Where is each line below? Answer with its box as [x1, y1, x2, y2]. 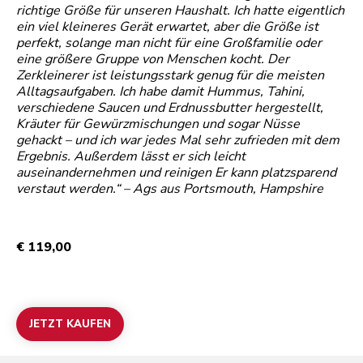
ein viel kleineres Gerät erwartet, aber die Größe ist [16, 18, 318, 36]
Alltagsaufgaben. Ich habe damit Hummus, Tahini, [16, 83, 305, 101]
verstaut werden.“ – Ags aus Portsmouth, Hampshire [16, 180, 323, 199]
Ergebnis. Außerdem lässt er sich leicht [16, 147, 246, 166]
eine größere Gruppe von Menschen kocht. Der [16, 50, 289, 69]
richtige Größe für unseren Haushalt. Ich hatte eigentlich [16, 2, 344, 20]
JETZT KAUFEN [29, 317, 111, 332]
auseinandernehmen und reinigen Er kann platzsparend [16, 164, 336, 182]
